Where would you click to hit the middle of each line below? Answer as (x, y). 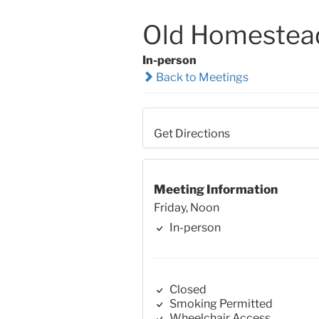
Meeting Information (215, 189)
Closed (187, 290)
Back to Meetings (201, 77)
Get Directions (192, 134)
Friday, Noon (186, 208)
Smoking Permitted (220, 304)
